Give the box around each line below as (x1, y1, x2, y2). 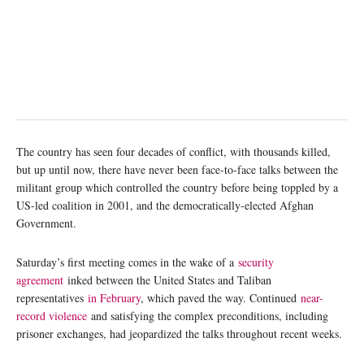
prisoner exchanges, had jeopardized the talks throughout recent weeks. (16, 325, 342, 341)
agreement (16, 271, 63, 288)
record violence (16, 307, 87, 323)
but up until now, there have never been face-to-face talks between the (16, 161, 338, 177)
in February (88, 289, 141, 305)
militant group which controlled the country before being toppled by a (16, 179, 338, 195)
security (238, 253, 274, 270)
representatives (16, 289, 88, 305)
